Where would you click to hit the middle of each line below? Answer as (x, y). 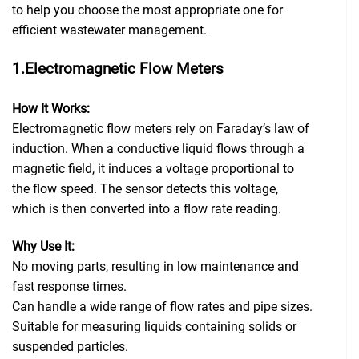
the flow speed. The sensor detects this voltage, (145, 189)
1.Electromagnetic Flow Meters (118, 69)
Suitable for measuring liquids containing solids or (154, 327)
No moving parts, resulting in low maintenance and (155, 267)
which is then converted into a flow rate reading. (147, 209)
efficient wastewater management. (109, 30)
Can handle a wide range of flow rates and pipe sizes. (162, 307)
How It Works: (51, 109)
